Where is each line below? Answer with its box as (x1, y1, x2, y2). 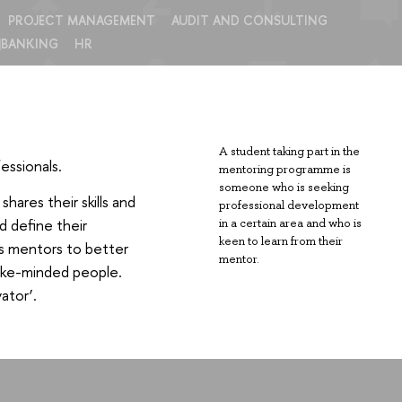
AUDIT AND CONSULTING (170, 12, 328, 29)
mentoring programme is (219, 162, 352, 178)
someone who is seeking (219, 179, 350, 196)
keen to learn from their (219, 233, 344, 249)
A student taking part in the (219, 144, 361, 160)
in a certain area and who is (219, 215, 363, 232)
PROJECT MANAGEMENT (7, 12, 155, 29)
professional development (219, 197, 360, 214)
